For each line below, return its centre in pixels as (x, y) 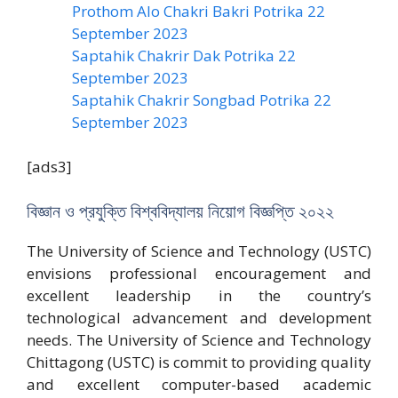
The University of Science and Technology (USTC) (199, 251)
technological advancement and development (199, 317)
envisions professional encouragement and (199, 273)
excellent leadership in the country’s (199, 295)
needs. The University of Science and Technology (199, 339)
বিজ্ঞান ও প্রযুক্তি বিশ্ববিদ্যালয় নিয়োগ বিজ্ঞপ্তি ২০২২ (180, 211)
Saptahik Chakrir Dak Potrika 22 (184, 55)
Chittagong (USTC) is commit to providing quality (199, 362)
